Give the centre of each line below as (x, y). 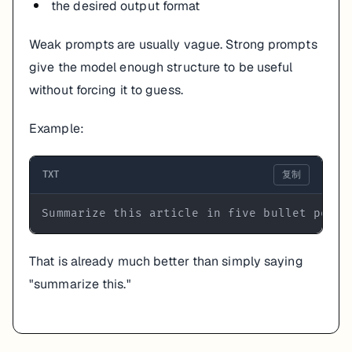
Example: (57, 128)
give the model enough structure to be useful (161, 67)
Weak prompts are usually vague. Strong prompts (173, 44)
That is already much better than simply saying (166, 261)
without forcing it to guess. (106, 90)
